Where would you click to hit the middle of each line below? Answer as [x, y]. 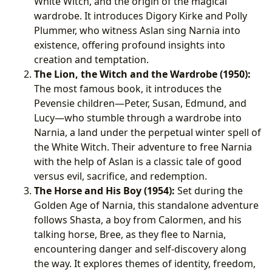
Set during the [209, 190]
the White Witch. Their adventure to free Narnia [143, 147]
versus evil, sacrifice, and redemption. [121, 176]
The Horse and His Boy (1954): [104, 190]
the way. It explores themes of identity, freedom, [145, 263]
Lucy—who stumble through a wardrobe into [138, 117]
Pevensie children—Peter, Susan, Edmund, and [140, 103]
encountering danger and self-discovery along [140, 249]
